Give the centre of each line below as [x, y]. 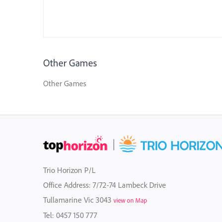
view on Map [130, 200]
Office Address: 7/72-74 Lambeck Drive [105, 185]
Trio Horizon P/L [69, 170]
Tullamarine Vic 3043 [78, 199]
